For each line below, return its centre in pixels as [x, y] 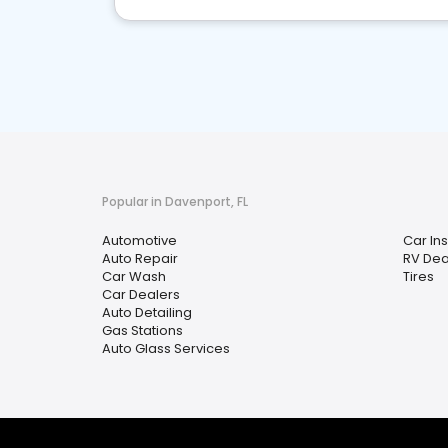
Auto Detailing [147, 312]
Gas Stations [142, 330]
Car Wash [134, 276]
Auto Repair [140, 258]
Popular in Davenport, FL [175, 201]
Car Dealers [141, 294]
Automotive [139, 240]
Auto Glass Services [166, 348]
